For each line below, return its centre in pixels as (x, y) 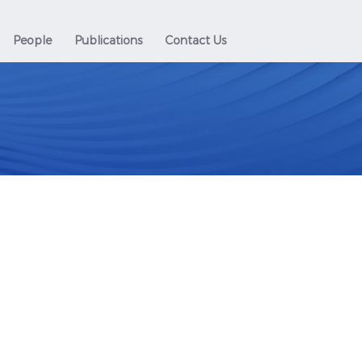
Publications (109, 41)
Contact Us (196, 41)
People (33, 41)
